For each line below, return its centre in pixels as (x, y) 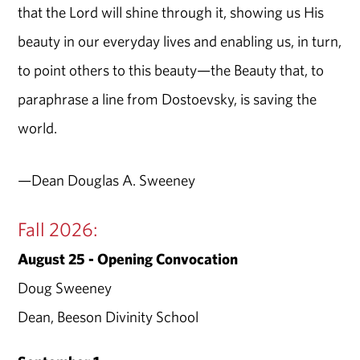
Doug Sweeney (65, 288)
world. (38, 127)
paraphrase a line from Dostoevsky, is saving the (168, 98)
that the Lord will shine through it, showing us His (171, 12)
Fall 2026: (58, 229)
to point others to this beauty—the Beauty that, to (171, 70)
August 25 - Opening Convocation (128, 259)
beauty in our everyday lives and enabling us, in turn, (180, 41)
